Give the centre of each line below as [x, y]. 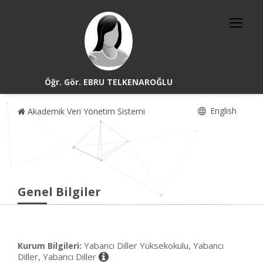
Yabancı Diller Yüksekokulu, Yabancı [154, 245]
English [222, 111]
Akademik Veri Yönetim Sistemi [85, 111]
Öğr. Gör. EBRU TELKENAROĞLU [109, 82]
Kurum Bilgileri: [50, 246]
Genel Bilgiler [59, 192]
